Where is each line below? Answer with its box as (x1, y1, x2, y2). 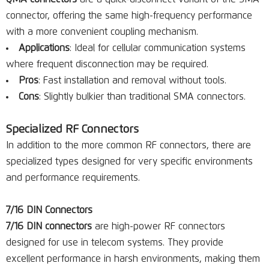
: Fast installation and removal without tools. (38, 76, 226, 85)
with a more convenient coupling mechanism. (6, 27, 198, 37)
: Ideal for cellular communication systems (70, 43, 246, 53)
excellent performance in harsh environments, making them (6, 254, 260, 264)
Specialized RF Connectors (6, 124, 139, 135)
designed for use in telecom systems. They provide (6, 238, 223, 247)
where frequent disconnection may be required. (6, 59, 208, 69)
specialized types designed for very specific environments (6, 157, 253, 166)
